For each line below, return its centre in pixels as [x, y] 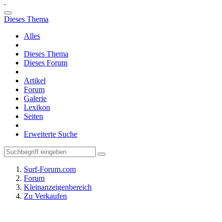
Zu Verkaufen [45, 196]
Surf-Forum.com [50, 169]
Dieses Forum [46, 63]
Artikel [35, 81]
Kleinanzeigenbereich [58, 187]
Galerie [35, 98]
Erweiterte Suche [51, 134]
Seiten [33, 116]
